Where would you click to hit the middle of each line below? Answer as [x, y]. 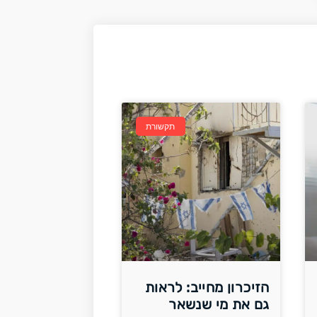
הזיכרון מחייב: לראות [207, 288]
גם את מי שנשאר [219, 305]
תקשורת [161, 126]
